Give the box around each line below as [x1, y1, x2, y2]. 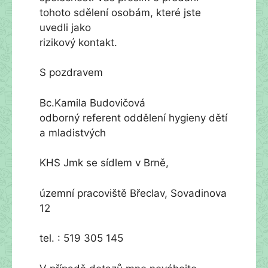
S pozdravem [39, 66, 103, 78]
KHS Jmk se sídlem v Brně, [39, 157, 169, 169]
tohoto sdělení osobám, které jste [39, 6, 201, 19]
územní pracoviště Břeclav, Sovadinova [39, 187, 227, 199]
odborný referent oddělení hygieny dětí [39, 111, 227, 124]
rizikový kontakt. [39, 36, 117, 48]
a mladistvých [39, 126, 106, 139]
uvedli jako [39, 21, 91, 33]
